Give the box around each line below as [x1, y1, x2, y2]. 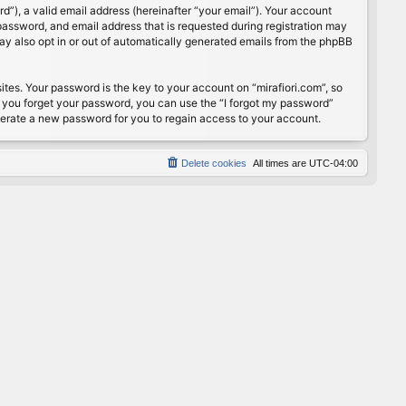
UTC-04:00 [309, 157, 358, 169]
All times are [253, 157, 309, 169]
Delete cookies [181, 157, 246, 169]
